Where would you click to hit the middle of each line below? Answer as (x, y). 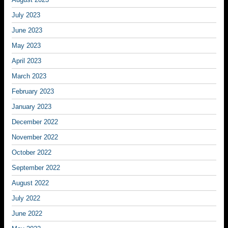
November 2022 (35, 137)
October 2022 (32, 152)
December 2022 (35, 122)
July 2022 (26, 198)
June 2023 (27, 30)
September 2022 (36, 168)
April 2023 (26, 61)
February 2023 (33, 91)
